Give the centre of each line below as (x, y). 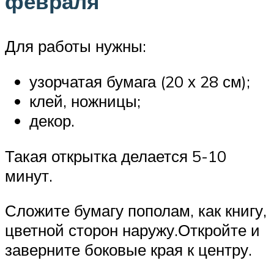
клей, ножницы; (85, 101)
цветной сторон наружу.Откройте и (132, 230)
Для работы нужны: (76, 46)
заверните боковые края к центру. (128, 250)
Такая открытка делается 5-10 (116, 156)
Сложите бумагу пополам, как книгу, (136, 211)
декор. (52, 120)
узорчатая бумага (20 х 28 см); (140, 81)
